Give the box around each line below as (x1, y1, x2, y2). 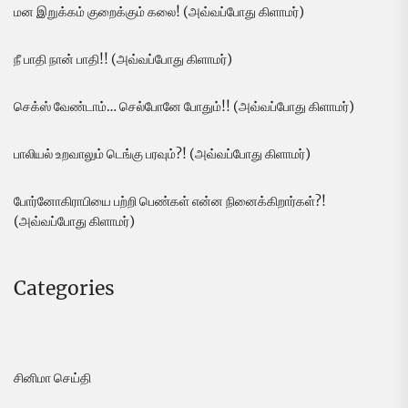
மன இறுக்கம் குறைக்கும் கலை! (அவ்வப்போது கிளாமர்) (14, 4, 304, 21)
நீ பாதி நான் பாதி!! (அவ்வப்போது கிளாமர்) (14, 51, 232, 68)
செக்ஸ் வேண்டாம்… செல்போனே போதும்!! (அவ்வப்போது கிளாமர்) (14, 98, 354, 116)
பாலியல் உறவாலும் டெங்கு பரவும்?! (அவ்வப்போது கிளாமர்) (14, 146, 311, 163)
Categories (14, 276, 115, 301)
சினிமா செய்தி (14, 370, 91, 387)
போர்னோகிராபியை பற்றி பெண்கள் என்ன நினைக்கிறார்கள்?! (14, 193, 326, 210)
